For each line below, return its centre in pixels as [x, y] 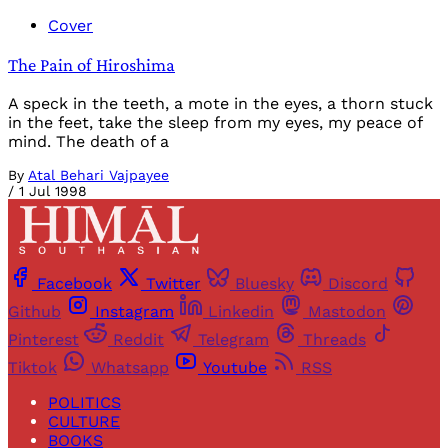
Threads [334, 340]
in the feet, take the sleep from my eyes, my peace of [215, 122]
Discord [358, 284]
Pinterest [43, 340]
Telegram [233, 340]
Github [34, 312]
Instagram [134, 312]
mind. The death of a [88, 141]
